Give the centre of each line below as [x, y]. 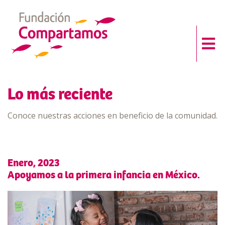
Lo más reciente [60, 94]
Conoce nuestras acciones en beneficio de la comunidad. [113, 116]
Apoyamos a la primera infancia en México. [104, 175]
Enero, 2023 [34, 163]
